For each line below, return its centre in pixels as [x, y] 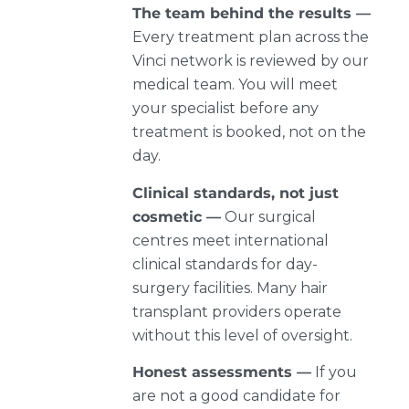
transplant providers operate [237, 311]
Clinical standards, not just [236, 193]
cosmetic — [177, 216]
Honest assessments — [222, 372]
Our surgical [268, 216]
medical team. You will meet [235, 85]
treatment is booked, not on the [249, 132]
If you [334, 372]
